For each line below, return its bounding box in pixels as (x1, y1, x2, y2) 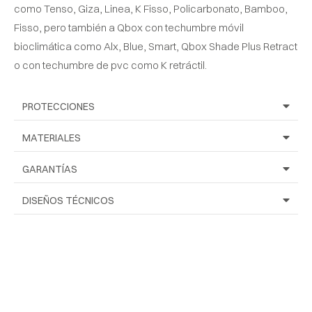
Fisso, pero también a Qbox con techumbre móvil (14, 20, 244, 34)
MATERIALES (22, 131, 81, 144)
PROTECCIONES (22, 100, 95, 113)
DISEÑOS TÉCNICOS (22, 194, 114, 207)
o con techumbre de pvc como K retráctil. (14, 58, 207, 72)
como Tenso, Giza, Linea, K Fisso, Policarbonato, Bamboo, (14, 1, 288, 15)
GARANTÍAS (22, 162, 77, 175)
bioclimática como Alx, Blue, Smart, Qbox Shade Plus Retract (14, 39, 297, 53)
